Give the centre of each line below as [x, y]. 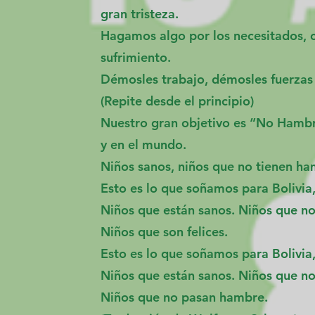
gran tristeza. [140, 14]
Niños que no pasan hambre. [184, 297]
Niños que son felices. [164, 232]
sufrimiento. [136, 57]
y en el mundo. [143, 144]
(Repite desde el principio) [177, 101]
